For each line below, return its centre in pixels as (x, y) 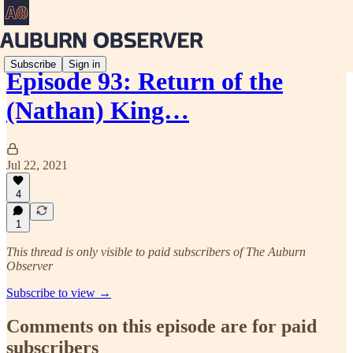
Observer (30, 266)
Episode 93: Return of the (145, 82)
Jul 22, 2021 (37, 165)
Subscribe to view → (59, 293)
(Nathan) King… (98, 111)
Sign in (84, 64)
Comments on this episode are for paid (162, 326)
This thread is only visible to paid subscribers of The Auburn (156, 252)
